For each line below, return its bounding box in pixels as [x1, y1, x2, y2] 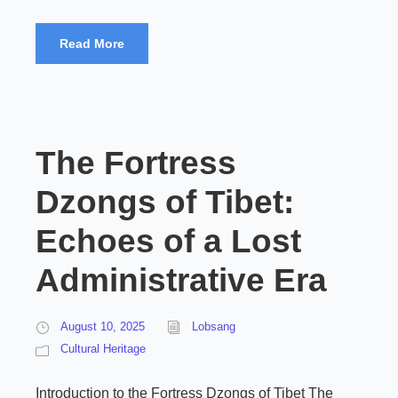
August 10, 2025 [60, 320, 145, 333]
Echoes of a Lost [36, 223, 301, 259]
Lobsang [192, 320, 235, 333]
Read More [60, 36, 124, 51]
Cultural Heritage [60, 342, 146, 355]
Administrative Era [36, 262, 327, 298]
